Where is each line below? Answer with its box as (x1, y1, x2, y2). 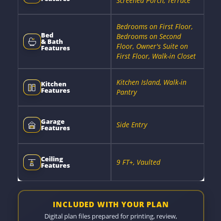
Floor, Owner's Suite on (116, 41, 188, 51)
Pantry (116, 87, 137, 97)
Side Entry (116, 120, 147, 129)
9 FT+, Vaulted (116, 157, 160, 167)
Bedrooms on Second (116, 32, 181, 41)
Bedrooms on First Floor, (116, 22, 193, 31)
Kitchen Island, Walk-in (116, 77, 186, 87)
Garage (40, 117, 65, 126)
